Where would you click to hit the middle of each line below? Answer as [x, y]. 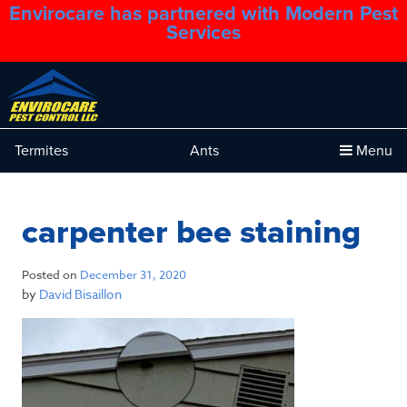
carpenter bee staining [191, 233]
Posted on [51, 275]
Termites [41, 151]
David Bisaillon [80, 294]
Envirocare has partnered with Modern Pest [203, 14]
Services [203, 33]
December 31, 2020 [133, 275]
